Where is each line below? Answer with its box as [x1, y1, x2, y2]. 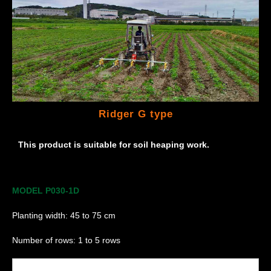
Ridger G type [98, 108, 173, 120]
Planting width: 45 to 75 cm [12, 211, 116, 221]
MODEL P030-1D [12, 186, 79, 196]
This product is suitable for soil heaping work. [18, 140, 209, 150]
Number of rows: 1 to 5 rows [12, 235, 120, 246]
